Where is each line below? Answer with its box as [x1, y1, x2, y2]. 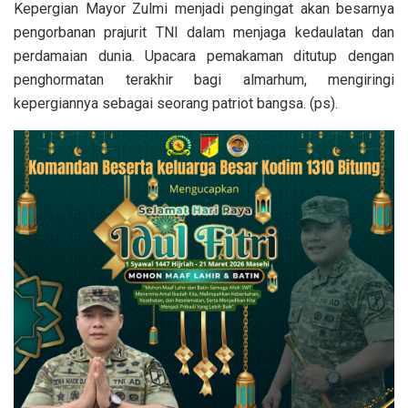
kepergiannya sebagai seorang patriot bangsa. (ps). [14, 95, 338, 113]
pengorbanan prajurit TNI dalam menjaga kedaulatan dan [14, 24, 394, 42]
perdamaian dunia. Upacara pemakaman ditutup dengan [14, 47, 394, 66]
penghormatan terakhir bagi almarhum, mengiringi [14, 71, 394, 89]
